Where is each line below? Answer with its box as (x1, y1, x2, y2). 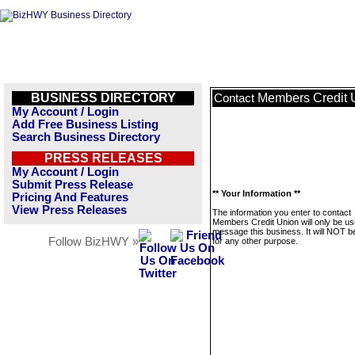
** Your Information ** (212, 189, 300, 198)
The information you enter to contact (212, 208, 351, 217)
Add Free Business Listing (12, 118, 158, 131)
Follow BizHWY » (48, 235, 139, 248)
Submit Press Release (12, 178, 133, 191)
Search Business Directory (12, 131, 160, 143)
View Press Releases (12, 204, 127, 216)
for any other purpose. (212, 236, 298, 246)
